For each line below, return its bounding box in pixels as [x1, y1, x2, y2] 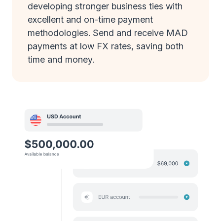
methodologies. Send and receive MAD [28, 28, 188, 38]
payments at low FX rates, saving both [28, 41, 184, 51]
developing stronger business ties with [28, 1, 183, 11]
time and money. [28, 54, 94, 65]
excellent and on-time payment [28, 14, 153, 25]
